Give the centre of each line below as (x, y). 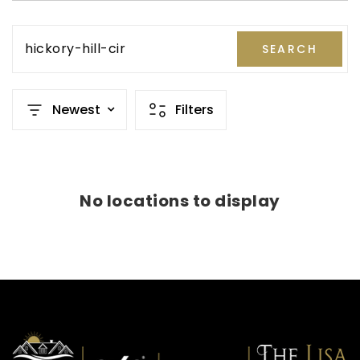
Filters (194, 109)
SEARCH (289, 49)
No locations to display (180, 201)
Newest (76, 109)
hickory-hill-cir (75, 49)
